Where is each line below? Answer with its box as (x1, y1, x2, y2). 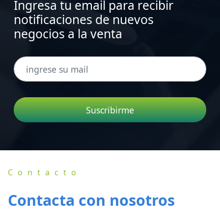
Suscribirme (86, 104, 134, 116)
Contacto (8, 166, 81, 178)
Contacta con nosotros (8, 190, 175, 210)
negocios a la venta (14, 26, 122, 42)
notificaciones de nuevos (14, 11, 154, 28)
